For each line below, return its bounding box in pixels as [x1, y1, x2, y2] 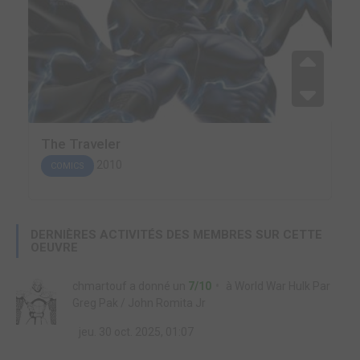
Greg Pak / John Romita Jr [72, 297, 206, 309]
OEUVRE [31, 240, 78, 255]
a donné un [127, 280, 188, 292]
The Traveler [41, 136, 121, 152]
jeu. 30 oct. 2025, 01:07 [76, 325, 194, 338]
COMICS [51, 161, 84, 171]
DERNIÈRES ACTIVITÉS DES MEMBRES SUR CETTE [31, 227, 322, 242]
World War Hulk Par [235, 280, 330, 292]
